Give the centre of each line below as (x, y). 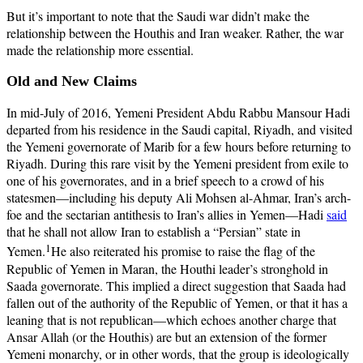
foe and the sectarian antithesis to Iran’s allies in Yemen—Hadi (167, 215)
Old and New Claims (72, 81)
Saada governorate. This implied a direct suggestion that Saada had (176, 285)
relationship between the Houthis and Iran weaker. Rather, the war (175, 33)
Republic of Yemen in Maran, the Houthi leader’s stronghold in (167, 268)
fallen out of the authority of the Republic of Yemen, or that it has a (177, 302)
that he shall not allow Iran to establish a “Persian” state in (154, 232)
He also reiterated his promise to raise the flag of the (183, 251)
